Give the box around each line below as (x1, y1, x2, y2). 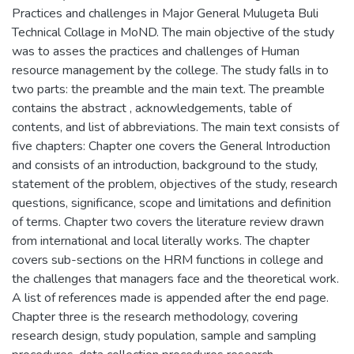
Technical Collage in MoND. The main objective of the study (12, 23, 334, 41)
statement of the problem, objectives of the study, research (12, 175, 337, 193)
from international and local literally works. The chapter (12, 232, 310, 250)
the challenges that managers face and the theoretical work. (12, 269, 339, 288)
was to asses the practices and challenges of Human (12, 42, 299, 60)
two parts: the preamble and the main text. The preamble (12, 80, 325, 98)
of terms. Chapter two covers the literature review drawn (12, 213, 324, 231)
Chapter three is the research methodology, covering (12, 307, 298, 326)
